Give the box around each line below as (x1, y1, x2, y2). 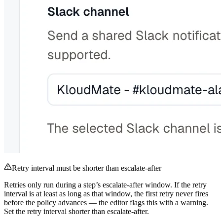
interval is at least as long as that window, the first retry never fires (4, 189, 208, 198)
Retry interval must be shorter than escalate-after (12, 163, 161, 172)
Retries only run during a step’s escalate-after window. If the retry (4, 180, 207, 189)
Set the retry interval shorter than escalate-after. (4, 207, 149, 216)
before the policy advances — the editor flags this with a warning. (4, 198, 208, 207)
